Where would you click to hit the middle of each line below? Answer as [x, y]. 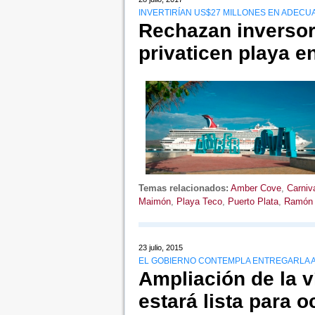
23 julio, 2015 [160, 248]
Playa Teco [199, 202]
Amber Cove [256, 188]
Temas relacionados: [183, 188]
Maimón [154, 202]
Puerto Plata [253, 202]
